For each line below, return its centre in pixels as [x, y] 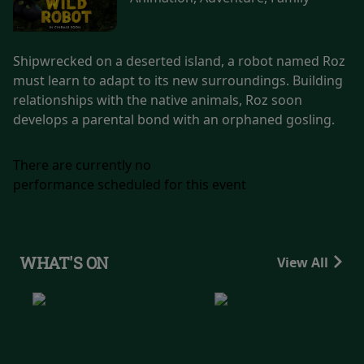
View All [304, 262]
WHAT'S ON [64, 262]
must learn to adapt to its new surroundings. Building [178, 80]
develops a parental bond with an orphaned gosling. [174, 119]
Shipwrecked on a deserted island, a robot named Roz [179, 61]
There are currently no [82, 165]
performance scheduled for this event [130, 184]
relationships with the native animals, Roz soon [158, 100]
